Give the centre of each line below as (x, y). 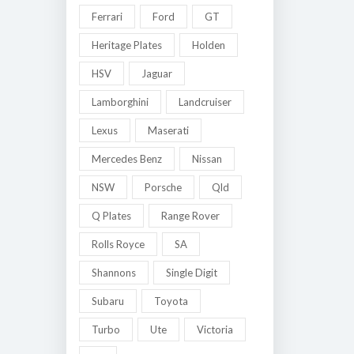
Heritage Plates (126, 45)
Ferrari (107, 17)
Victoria (215, 330)
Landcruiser (205, 102)
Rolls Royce (118, 244)
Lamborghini (120, 102)
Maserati (168, 130)
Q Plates (111, 216)
